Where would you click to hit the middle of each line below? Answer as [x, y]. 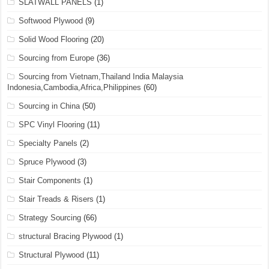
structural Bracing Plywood [65, 236]
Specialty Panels [48, 143]
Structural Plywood [52, 255]
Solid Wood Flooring [54, 39]
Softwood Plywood [51, 21]
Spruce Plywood [47, 162]
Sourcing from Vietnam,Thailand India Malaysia [101, 77]
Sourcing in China [50, 106]
